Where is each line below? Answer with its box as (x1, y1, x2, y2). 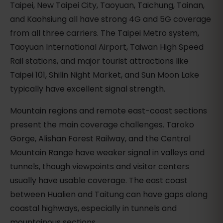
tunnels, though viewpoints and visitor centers (10, 161, 189, 173)
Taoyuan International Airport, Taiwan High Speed (10, 41, 204, 53)
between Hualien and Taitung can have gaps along (10, 189, 208, 201)
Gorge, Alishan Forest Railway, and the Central (10, 133, 191, 145)
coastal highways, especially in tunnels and (10, 203, 177, 215)
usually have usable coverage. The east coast (10, 175, 188, 187)
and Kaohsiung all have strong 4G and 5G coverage (10, 13, 211, 25)
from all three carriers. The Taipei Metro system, (10, 27, 199, 39)
